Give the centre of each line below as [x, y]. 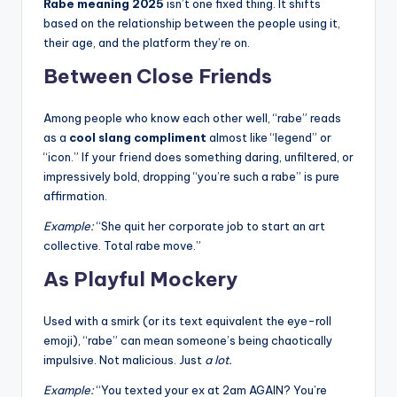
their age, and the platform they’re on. [147, 43]
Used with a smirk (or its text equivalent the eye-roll [187, 321]
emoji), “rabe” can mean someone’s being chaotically [188, 341]
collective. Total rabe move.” [122, 246]
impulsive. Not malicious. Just [124, 360]
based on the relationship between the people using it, [192, 23]
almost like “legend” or [269, 138]
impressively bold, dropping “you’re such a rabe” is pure [191, 177]
